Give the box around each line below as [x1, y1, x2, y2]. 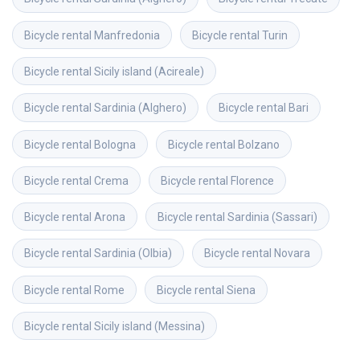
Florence [231, 174, 274, 187]
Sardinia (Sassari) [227, 211, 317, 224]
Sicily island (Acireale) [94, 64, 204, 78]
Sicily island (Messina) [94, 320, 205, 333]
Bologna [94, 137, 136, 151]
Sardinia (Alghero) [94, 101, 186, 115]
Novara [274, 247, 310, 260]
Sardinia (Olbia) [94, 247, 172, 260]
